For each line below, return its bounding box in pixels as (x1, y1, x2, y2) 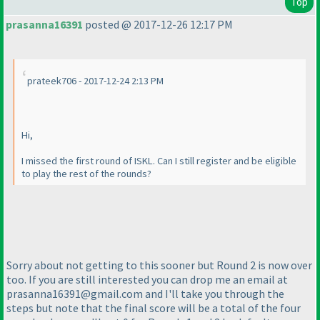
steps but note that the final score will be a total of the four (6, 300, 301, 315)
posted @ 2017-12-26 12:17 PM (83, 17, 233, 32)
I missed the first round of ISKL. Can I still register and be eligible (21, 154, 296, 168)
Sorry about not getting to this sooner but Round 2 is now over (6, 257, 312, 272)
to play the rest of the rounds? (21, 167, 151, 181)
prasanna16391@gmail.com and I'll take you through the (6, 286, 284, 301)
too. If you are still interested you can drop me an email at (6, 271, 288, 286)
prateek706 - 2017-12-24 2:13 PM (27, 74, 164, 88)
